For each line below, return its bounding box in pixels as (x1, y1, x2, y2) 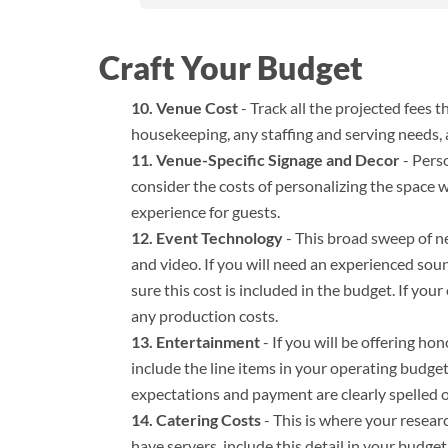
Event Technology (156, 227, 283, 247)
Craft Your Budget (99, 47, 363, 87)
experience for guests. (131, 201, 280, 221)
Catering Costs (156, 409, 261, 429)
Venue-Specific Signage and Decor (156, 149, 400, 169)
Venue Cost (156, 97, 238, 117)
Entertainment (156, 331, 260, 351)
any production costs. (131, 305, 278, 325)
